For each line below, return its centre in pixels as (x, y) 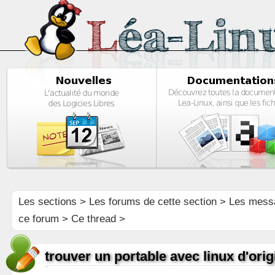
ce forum (38, 219)
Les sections (47, 202)
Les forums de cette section (153, 202)
